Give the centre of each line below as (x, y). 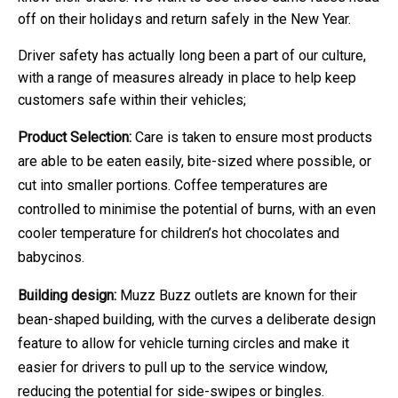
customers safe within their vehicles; (132, 99)
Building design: (67, 295)
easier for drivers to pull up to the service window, (173, 367)
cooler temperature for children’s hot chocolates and (179, 233)
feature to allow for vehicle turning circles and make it (183, 343)
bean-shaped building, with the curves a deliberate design (197, 319)
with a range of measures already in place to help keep (187, 77)
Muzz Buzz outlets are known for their (237, 295)
